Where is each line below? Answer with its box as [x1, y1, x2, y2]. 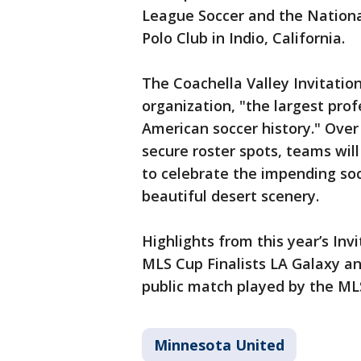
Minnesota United [154, 335, 284, 355]
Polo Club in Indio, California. [142, 28, 345, 48]
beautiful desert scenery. [142, 186, 319, 206]
